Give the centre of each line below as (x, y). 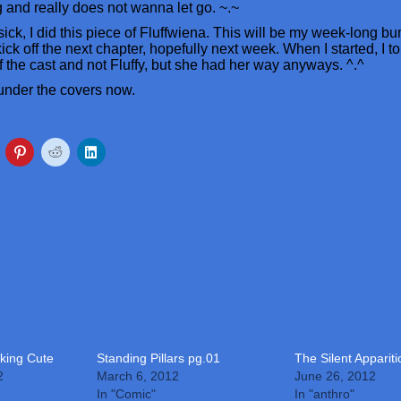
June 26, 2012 (336, 376)
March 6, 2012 (137, 376)
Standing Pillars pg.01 (158, 358)
